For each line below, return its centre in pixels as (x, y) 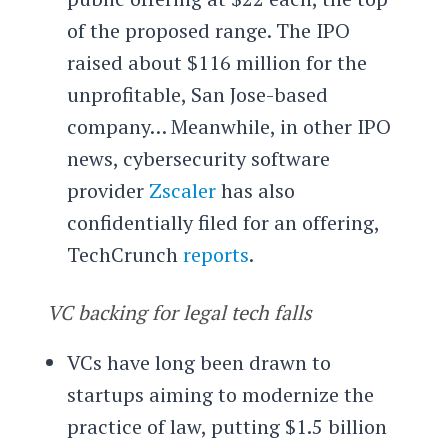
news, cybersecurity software (198, 158)
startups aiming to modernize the (220, 395)
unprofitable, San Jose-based (197, 94)
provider (107, 190)
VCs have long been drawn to (198, 363)
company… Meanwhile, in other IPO (228, 126)
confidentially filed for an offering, (222, 222)
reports (215, 254)
